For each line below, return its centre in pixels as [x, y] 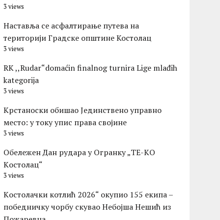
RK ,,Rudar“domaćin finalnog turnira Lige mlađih [91, 68]
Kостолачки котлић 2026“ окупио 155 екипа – [88, 195]
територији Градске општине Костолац [78, 38]
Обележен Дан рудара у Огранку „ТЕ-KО [80, 152]
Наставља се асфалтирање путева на [71, 26]
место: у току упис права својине [65, 123]
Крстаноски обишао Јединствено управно [83, 110]
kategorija [21, 80]
